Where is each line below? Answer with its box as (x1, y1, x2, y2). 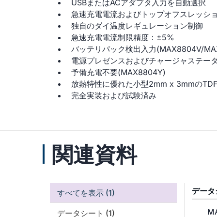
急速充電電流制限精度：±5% (71, 32, 174, 42)
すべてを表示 (57, 188, 104, 198)
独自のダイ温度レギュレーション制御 (71, 21, 203, 31)
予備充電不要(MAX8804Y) (71, 67, 166, 77)
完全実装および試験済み (71, 91, 156, 100)
